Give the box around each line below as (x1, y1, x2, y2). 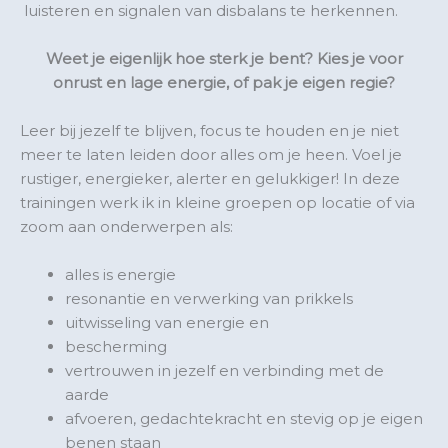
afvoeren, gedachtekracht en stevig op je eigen (65, 409, 423, 429)
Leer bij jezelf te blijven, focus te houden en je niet (20, 121, 399, 141)
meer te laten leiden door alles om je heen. (20, 145, 352, 165)
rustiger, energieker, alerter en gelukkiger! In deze (20, 169, 400, 189)
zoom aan (20, 217, 100, 237)
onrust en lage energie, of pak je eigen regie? (53, 73, 395, 93)
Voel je (352, 145, 402, 165)
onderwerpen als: (100, 217, 233, 237)
